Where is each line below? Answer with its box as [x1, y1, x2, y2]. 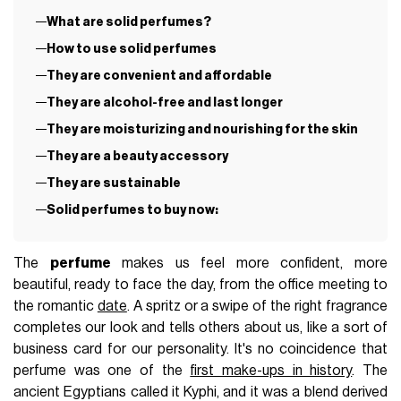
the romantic [13, 299, 98, 314]
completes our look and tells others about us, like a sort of [13, 320, 388, 336]
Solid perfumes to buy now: [46, 203, 218, 218]
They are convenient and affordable [46, 69, 272, 83]
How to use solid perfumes [46, 42, 217, 56]
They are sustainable [46, 176, 181, 191]
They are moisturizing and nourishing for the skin [46, 123, 358, 137]
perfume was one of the [13, 363, 191, 379]
